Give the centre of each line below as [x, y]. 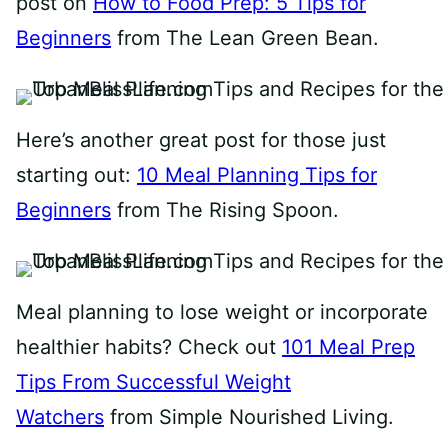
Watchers [60, 417]
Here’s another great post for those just [201, 140]
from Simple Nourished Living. [249, 417]
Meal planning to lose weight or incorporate [222, 312]
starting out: [76, 175]
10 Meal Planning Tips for [257, 175]
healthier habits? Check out [149, 347]
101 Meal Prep [348, 347]
